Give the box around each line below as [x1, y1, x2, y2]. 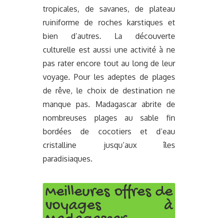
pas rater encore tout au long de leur [43, 58, 175, 68]
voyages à [45, 197, 173, 216]
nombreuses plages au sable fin [43, 112, 175, 123]
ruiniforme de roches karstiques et [43, 17, 175, 27]
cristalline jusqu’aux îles [43, 140, 175, 150]
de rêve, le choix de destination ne [43, 85, 175, 95]
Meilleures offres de [45, 183, 173, 202]
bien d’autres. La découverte [43, 31, 175, 41]
